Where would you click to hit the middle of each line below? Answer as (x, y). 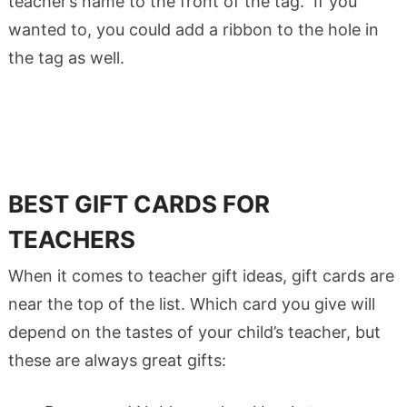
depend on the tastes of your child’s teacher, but (194, 332)
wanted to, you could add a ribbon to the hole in (193, 29)
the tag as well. (66, 57)
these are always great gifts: (117, 360)
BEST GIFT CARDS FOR (139, 203)
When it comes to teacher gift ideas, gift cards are (201, 275)
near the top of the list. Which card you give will (191, 303)
